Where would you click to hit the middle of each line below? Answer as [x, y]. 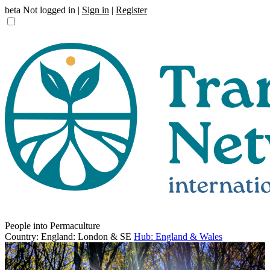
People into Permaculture [52, 226]
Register [131, 10]
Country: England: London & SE [68, 237]
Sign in [96, 10]
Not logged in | [51, 10]
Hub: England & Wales [178, 237]
